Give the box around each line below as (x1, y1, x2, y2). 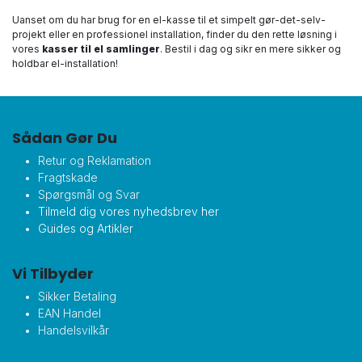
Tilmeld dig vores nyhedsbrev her (38, 204, 219, 219)
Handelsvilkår (38, 323, 109, 338)
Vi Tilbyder (12, 263, 94, 284)
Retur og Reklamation (38, 154, 151, 168)
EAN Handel (38, 306, 101, 321)
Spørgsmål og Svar (38, 187, 140, 202)
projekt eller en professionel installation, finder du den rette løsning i (12, 28, 337, 41)
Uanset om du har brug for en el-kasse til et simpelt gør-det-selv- (12, 14, 326, 27)
